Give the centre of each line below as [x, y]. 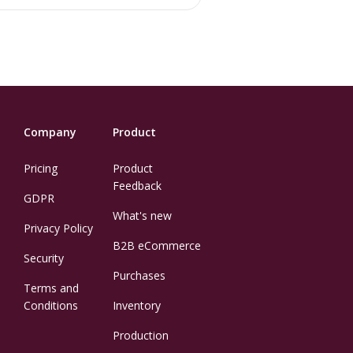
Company [50, 132]
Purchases [139, 275]
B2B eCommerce [157, 245]
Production [141, 335]
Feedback [137, 186]
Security [44, 258]
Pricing [41, 168]
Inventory [137, 305]
